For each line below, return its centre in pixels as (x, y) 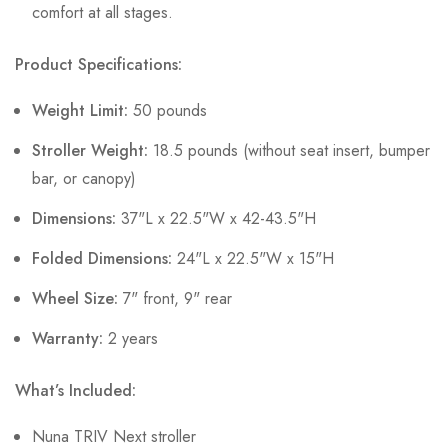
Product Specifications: (98, 65)
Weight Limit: (80, 111)
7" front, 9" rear (175, 299)
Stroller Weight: (90, 151)
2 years (130, 339)
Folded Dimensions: (102, 259)
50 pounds (167, 111)
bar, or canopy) (84, 179)
